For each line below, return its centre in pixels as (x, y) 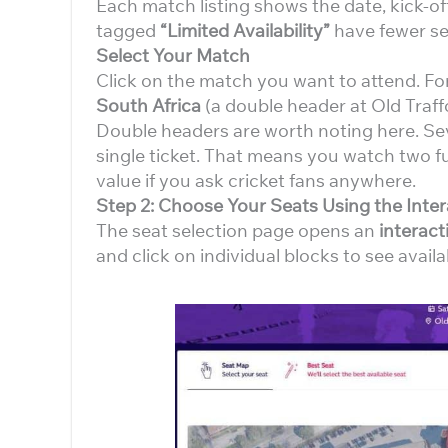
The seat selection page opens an (237, 230)
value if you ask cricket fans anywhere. (256, 180)
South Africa (148, 105)
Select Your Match (173, 55)
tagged (128, 30)
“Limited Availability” (245, 30)
